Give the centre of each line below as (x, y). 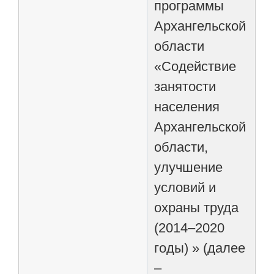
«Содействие (195, 66)
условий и (185, 187)
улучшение (189, 167)
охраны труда (197, 207)
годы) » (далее (200, 248)
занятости (185, 86)
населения (187, 106)
